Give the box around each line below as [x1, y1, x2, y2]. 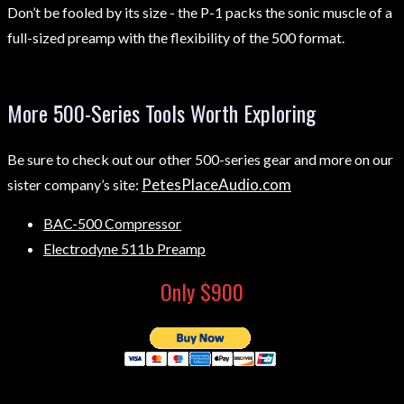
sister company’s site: [7, 176, 142, 194]
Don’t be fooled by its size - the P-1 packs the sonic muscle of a [7, 4, 392, 22]
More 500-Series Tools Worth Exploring [7, 96, 316, 130]
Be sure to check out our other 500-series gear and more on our [7, 151, 393, 169]
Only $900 [161, 275, 243, 308]
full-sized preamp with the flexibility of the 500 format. [7, 29, 344, 47]
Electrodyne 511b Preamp [43, 240, 206, 258]
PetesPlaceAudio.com [142, 175, 291, 195]
